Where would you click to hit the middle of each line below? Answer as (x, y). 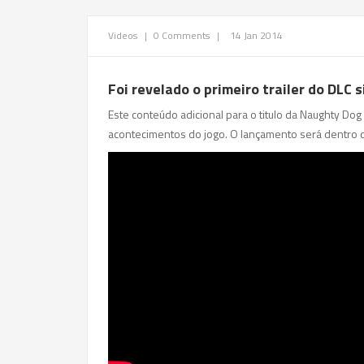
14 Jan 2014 (256, 35)
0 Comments (182, 35)
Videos (124, 35)
